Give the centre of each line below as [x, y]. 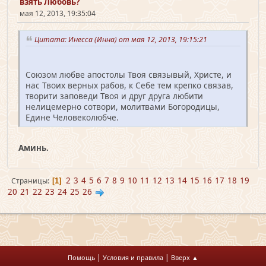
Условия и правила [133, 257]
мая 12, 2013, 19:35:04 [58, 13]
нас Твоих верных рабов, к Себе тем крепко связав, [129, 85]
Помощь [81, 257]
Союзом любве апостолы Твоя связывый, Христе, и [129, 74]
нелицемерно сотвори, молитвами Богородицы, [123, 106]
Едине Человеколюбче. [72, 117]
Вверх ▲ [185, 257]
